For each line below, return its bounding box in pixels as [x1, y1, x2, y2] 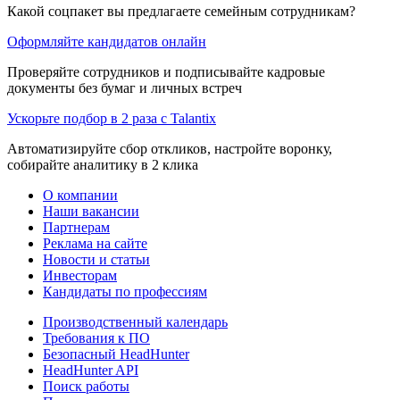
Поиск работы [43, 378, 129, 394]
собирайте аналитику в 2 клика [7, 156, 198, 172]
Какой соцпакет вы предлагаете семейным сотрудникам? [7, 3, 355, 19]
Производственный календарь [43, 313, 228, 329]
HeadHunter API [43, 362, 138, 378]
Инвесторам [43, 267, 117, 283]
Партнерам [43, 219, 110, 235]
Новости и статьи [43, 251, 150, 267]
